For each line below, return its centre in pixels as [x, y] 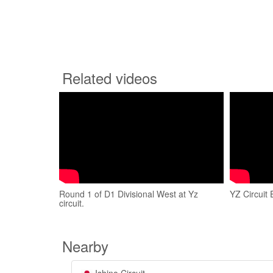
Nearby [85, 246]
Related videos [110, 78]
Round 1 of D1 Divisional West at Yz [129, 194]
